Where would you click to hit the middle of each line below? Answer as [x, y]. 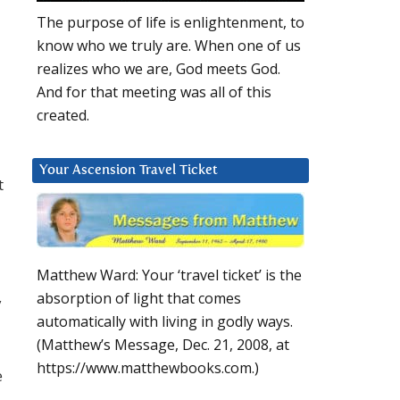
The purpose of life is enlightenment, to [171, 23]
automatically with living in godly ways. [165, 322]
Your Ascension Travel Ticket [129, 171]
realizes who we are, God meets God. [158, 69]
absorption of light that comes [139, 299]
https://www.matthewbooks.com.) [148, 368]
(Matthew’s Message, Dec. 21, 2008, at [163, 345]
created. [63, 116]
